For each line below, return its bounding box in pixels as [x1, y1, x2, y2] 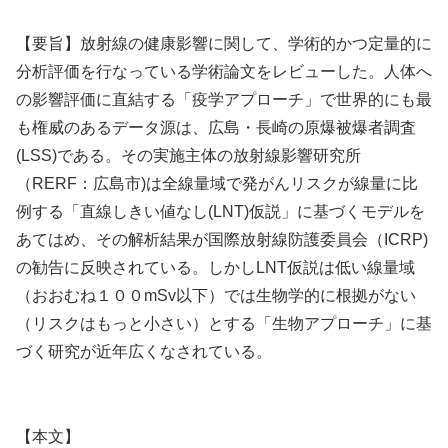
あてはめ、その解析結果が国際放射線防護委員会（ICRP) [16, 231, 428, 249]
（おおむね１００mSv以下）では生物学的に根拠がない [16, 287, 416, 305]
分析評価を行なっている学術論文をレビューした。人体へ [16, 63, 432, 81]
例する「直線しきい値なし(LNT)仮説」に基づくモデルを [16, 203, 425, 221]
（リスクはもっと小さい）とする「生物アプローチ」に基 [16, 315, 432, 333]
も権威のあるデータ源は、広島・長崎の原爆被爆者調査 [16, 119, 416, 137]
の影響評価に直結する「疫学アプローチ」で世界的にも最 [16, 91, 432, 109]
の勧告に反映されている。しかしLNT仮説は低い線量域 [16, 259, 415, 277]
